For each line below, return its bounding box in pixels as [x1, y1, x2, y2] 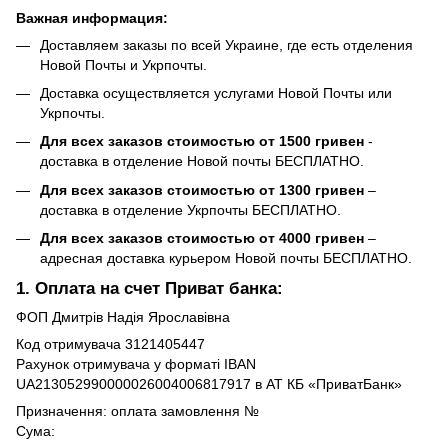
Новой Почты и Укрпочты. [40, 56, 207, 73]
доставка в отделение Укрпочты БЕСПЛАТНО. [40, 201, 341, 218]
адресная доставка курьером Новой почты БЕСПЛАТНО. [40, 250, 412, 267]
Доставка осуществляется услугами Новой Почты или [40, 84, 392, 101]
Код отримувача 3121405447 [16, 335, 205, 352]
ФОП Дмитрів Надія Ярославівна [16, 308, 230, 325]
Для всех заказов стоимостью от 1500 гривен [40, 133, 364, 150]
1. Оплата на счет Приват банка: [16, 278, 283, 298]
